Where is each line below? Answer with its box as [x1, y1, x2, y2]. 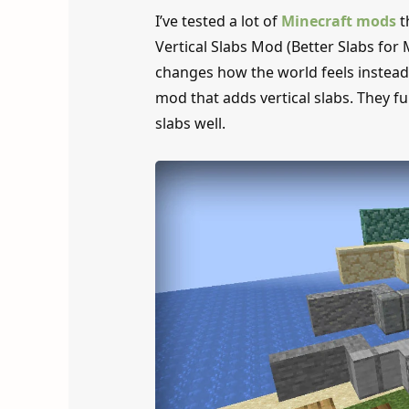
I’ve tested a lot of [154, 11, 281, 31]
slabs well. [154, 113, 225, 133]
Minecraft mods [280, 11, 396, 31]
